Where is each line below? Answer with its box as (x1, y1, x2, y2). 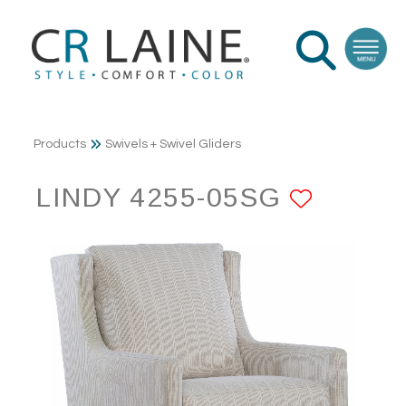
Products (34, 138, 86, 151)
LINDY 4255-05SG (36, 182, 290, 213)
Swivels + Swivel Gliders (105, 138, 241, 151)
